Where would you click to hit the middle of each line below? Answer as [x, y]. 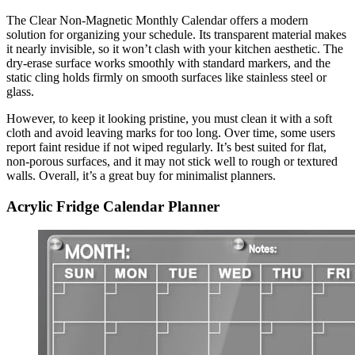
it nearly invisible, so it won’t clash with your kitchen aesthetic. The [175, 49]
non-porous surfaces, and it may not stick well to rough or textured [172, 162]
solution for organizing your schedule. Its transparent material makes [176, 35]
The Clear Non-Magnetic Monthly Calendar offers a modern [157, 21]
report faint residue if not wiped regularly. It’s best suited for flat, [166, 147]
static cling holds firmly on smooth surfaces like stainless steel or [166, 78]
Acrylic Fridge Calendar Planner [113, 206]
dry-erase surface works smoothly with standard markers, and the [168, 63]
